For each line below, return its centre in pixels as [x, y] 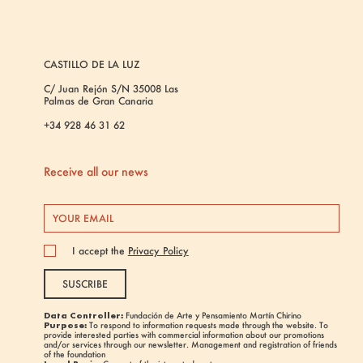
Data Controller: [83, 316]
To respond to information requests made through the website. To [207, 326]
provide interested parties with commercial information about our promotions [184, 335]
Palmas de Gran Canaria [98, 101]
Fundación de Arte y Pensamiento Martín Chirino [212, 316]
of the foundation [74, 355]
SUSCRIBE [85, 284]
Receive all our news [96, 172]
